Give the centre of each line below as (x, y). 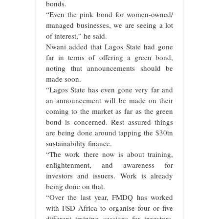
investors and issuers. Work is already (109, 175)
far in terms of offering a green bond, (109, 57)
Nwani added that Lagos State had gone (109, 46)
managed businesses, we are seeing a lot (109, 25)
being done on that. (76, 186)
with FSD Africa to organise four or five (109, 208)
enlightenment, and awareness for (109, 164)
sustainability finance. (79, 143)
